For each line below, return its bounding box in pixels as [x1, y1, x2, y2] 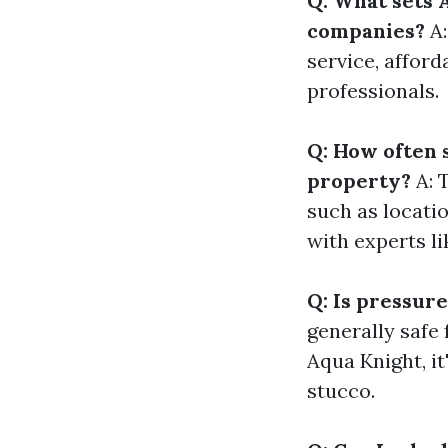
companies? [307, 18, 425, 43]
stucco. [307, 378, 375, 403]
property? [307, 168, 411, 193]
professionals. [307, 78, 439, 103]
